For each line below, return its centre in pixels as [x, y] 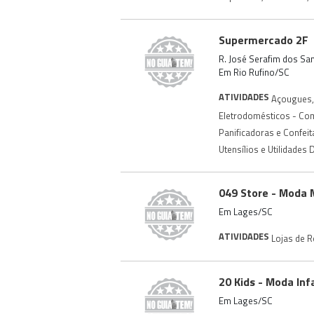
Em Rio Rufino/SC [254, 72]
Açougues [292, 98]
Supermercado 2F [264, 40]
